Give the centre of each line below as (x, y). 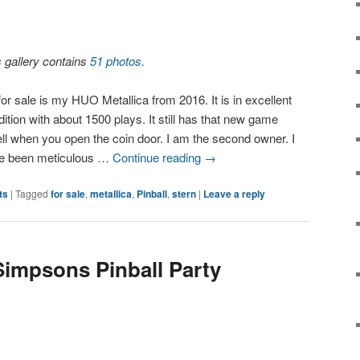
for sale (68, 194)
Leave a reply (234, 194)
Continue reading (159, 157)
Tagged (32, 194)
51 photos (116, 60)
